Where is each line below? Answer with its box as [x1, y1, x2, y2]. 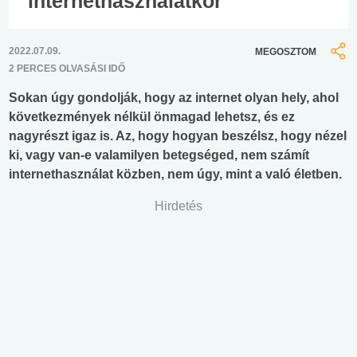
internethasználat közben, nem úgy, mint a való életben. [9, 167, 342, 182]
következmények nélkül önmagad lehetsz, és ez [9, 110, 295, 124]
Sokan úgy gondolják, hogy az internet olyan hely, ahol [9, 91, 339, 105]
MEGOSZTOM [255, 45, 316, 57]
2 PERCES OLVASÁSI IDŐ [9, 63, 125, 75]
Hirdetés [155, 199, 202, 214]
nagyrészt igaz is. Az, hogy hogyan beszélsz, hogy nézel [9, 129, 347, 143]
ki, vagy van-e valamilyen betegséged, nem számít [9, 148, 309, 163]
